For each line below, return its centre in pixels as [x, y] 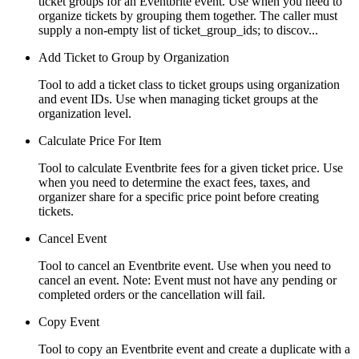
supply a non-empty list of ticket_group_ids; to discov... [178, 30]
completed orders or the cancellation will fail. [152, 294]
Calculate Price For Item [100, 140]
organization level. [85, 113]
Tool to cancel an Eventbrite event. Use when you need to [185, 265]
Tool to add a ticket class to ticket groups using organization [189, 84]
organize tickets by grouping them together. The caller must [188, 15]
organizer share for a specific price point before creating [179, 196]
